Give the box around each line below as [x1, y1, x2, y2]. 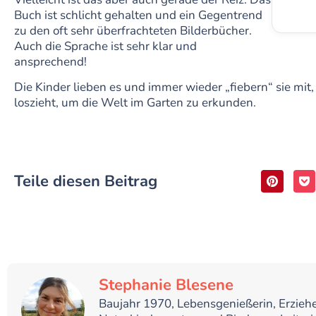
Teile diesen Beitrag [14, 171, 157, 193]
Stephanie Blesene [99, 274, 233, 296]
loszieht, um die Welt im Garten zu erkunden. [14, 95, 256, 111]
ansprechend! [14, 53, 87, 70]
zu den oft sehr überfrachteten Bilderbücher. [14, 22, 252, 39]
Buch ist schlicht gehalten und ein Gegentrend [14, 6, 262, 23]
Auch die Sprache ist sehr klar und [14, 37, 197, 54]
